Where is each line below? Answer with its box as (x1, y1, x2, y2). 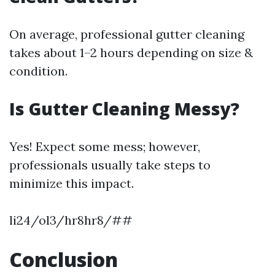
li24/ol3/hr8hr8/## (9, 212, 133, 228)
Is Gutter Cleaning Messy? (9, 97, 239, 120)
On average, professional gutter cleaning (9, 26, 244, 42)
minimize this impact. (9, 176, 134, 191)
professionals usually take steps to (9, 157, 211, 172)
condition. (9, 63, 68, 79)
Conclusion (9, 246, 118, 273)
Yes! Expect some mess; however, (9, 139, 200, 154)
